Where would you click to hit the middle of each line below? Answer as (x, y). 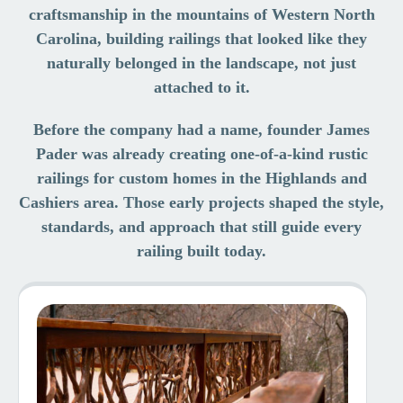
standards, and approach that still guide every (201, 227)
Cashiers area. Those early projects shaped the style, (201, 202)
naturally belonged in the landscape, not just (201, 63)
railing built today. (201, 251)
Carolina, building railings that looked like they (201, 39)
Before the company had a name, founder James (201, 130)
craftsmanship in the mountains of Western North (201, 14)
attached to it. (201, 87)
